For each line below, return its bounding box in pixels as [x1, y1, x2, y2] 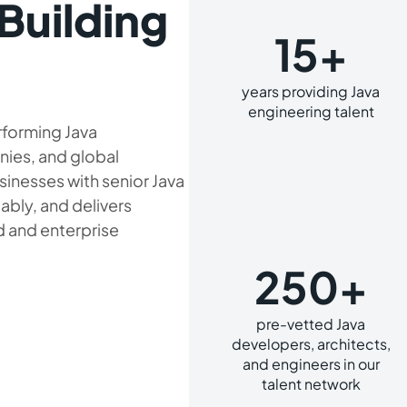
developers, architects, [231, 334, 391, 353]
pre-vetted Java [256, 314, 365, 333]
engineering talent [247, 102, 374, 121]
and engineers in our [242, 354, 380, 373]
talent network [261, 374, 361, 393]
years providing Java [242, 82, 380, 101]
